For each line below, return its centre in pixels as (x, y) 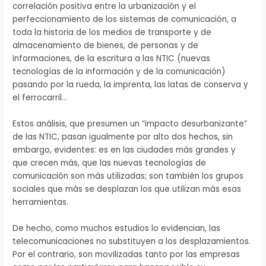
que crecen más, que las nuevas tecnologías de (110, 163)
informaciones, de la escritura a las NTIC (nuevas (112, 59)
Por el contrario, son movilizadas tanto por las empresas (126, 254)
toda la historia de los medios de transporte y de (112, 33)
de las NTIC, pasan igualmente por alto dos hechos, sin (123, 137)
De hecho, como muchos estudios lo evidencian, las (117, 228)
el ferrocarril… (40, 98)
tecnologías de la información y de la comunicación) (119, 72)
